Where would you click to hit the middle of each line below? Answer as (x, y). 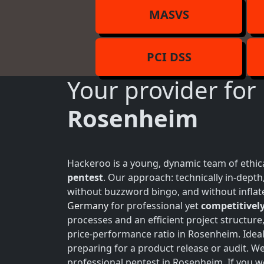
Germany (88, 206)
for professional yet (155, 206)
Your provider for (165, 90)
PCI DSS (169, 57)
